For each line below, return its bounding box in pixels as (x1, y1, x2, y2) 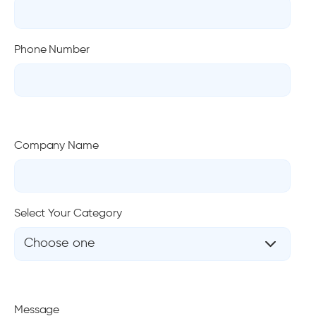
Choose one (24, 237, 95, 250)
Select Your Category (14, 208, 122, 219)
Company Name (14, 140, 99, 152)
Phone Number (14, 44, 90, 56)
